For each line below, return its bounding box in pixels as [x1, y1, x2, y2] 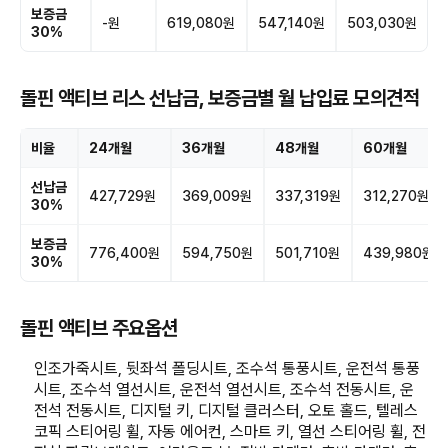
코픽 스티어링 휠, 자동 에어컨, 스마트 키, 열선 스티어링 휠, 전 [34, 421, 427, 441]
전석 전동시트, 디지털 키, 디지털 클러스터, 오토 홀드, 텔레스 [34, 400, 419, 420]
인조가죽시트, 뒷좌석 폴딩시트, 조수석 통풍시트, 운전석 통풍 [34, 358, 421, 378]
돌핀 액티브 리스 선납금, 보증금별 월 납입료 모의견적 [20, 85, 419, 110]
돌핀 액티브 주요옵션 [20, 315, 178, 340]
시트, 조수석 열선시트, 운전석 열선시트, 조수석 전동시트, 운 [34, 379, 415, 399]
